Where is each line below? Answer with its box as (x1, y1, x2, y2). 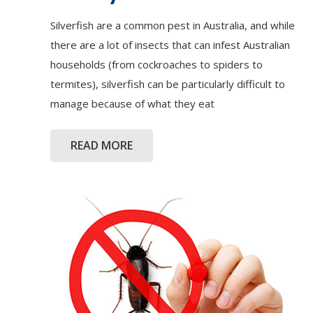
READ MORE (70, 138, 133, 154)
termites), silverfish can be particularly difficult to (50, 77, 285, 92)
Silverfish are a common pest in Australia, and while (50, 18, 295, 33)
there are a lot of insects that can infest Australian (50, 38, 290, 52)
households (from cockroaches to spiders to (50, 57, 263, 72)
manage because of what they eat (50, 96, 214, 111)
